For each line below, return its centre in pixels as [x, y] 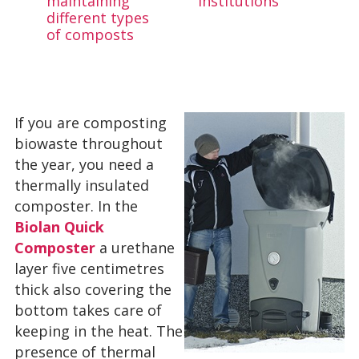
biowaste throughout [89, 143]
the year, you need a [84, 164]
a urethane [135, 248]
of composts [90, 34]
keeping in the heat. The [99, 331]
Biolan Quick [59, 227]
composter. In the [76, 206]
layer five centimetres [89, 268]
